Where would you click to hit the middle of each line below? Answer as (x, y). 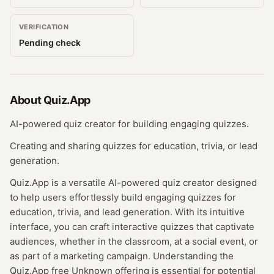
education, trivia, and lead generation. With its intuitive (127, 212)
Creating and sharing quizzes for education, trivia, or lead (134, 146)
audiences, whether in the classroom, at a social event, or (134, 241)
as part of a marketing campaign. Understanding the (122, 256)
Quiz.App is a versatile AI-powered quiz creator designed (133, 183)
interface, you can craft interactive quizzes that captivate (132, 227)
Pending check (50, 43)
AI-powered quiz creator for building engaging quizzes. (129, 124)
